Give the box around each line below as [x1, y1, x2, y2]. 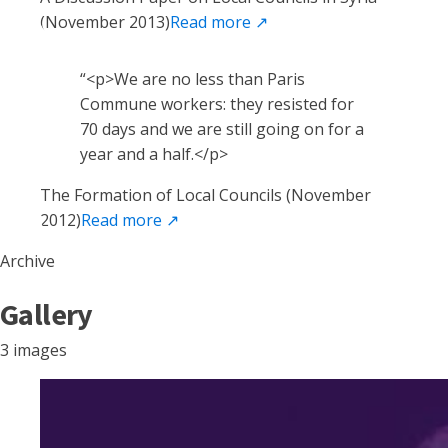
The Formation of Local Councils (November [40, 184, 371, 206]
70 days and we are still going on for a [80, 118, 364, 140]
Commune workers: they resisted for [80, 93, 354, 115]
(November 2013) [40, 11, 170, 33]
